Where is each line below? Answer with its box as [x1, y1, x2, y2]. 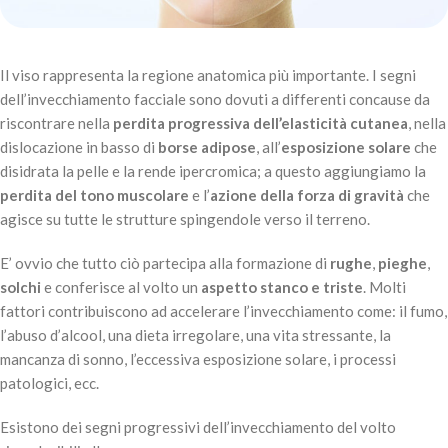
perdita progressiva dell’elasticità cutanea [113, 114, 408, 133]
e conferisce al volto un [41, 278, 201, 297]
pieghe [378, 254, 427, 273]
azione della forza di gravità [210, 186, 404, 205]
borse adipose [158, 138, 256, 157]
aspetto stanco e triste [201, 278, 363, 297]
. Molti [363, 278, 406, 297]
